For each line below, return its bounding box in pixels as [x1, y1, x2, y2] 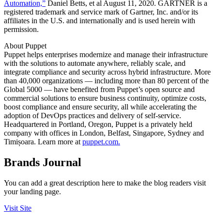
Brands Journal [4, 156, 81, 169]
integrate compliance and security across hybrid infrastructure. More [4, 68, 211, 77]
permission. [4, 25, 39, 34]
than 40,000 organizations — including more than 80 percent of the [4, 77, 209, 85]
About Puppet [4, 42, 46, 50]
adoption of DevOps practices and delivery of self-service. [4, 111, 181, 120]
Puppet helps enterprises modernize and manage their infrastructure [4, 50, 208, 59]
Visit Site [4, 204, 31, 213]
